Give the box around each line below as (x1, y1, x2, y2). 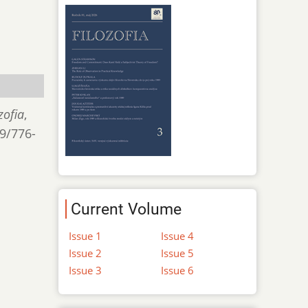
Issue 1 (69, 228, 102, 243)
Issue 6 (160, 263, 194, 277)
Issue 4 (160, 228, 194, 243)
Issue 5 (160, 245, 194, 260)
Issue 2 (69, 245, 102, 260)
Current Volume (71, 199, 182, 219)
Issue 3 (69, 263, 102, 277)
